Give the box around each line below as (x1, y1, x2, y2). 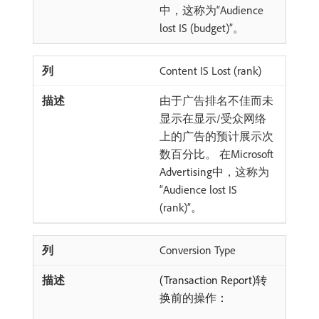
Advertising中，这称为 (159, 164, 269, 179)
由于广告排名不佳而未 (159, 93, 273, 108)
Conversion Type (159, 243, 236, 257)
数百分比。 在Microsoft (159, 147, 273, 161)
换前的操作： (159, 291, 228, 305)
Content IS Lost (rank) (159, 63, 261, 78)
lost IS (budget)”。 (159, 21, 244, 35)
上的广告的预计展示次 (159, 129, 273, 143)
